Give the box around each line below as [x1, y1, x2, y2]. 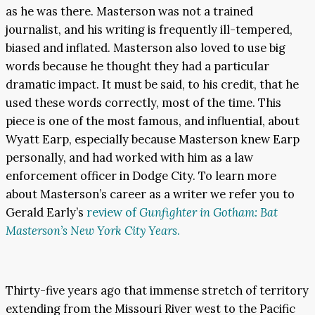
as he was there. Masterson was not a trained [6, 4, 253, 20]
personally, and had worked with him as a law [6, 150, 253, 166]
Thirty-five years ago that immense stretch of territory [6, 283, 309, 299]
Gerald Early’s [6, 205, 86, 221]
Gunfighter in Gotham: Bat [139, 205, 278, 221]
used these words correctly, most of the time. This [6, 95, 281, 111]
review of [86, 205, 139, 221]
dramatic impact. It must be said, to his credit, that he [6, 77, 299, 93]
